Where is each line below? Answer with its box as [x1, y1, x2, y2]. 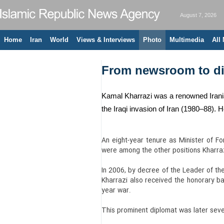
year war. [101, 185, 131, 196]
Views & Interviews [76, 36, 135, 43]
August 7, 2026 [180, 12, 216, 18]
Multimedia [169, 36, 204, 43]
